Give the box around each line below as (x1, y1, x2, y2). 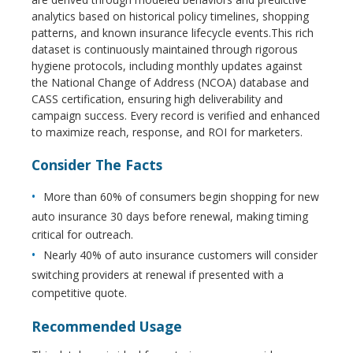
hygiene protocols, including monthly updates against (32, 58, 303, 73)
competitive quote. (32, 285, 127, 300)
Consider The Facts (40, 155, 162, 174)
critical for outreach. (32, 227, 133, 242)
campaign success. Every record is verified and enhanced (32, 108, 320, 123)
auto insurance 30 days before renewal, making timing (32, 209, 308, 224)
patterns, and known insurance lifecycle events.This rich (32, 25, 314, 40)
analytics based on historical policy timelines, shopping (32, 9, 309, 24)
